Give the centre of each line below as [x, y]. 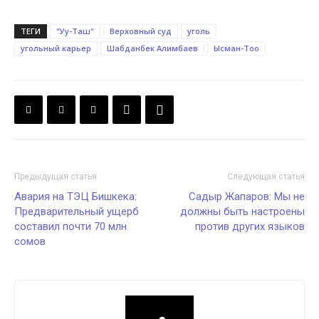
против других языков [250, 226]
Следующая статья [266, 177]
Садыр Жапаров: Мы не [247, 197]
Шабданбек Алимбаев [152, 48]
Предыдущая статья [56, 177]
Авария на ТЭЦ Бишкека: [75, 197]
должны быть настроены [242, 211]
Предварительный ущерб [77, 211]
